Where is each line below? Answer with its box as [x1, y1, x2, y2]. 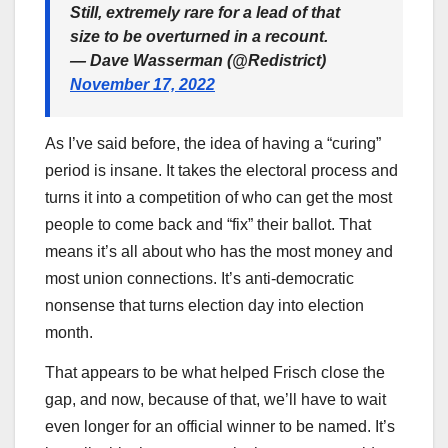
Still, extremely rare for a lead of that [70, 4, 340, 22]
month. [45, 324, 93, 342]
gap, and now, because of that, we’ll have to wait [45, 390, 386, 408]
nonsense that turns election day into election [45, 297, 364, 315]
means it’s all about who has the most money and [45, 243, 393, 261]
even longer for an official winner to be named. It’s [45, 417, 395, 435]
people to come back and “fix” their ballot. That [45, 216, 371, 234]
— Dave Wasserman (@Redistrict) [70, 52, 326, 70]
